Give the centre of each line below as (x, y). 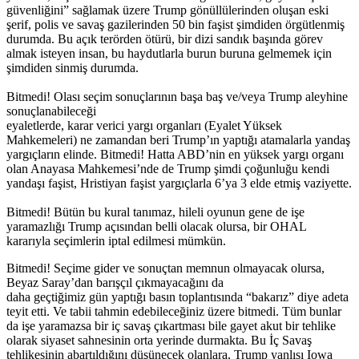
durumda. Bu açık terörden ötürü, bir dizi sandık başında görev (165, 38)
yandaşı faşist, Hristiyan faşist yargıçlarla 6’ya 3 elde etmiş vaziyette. (179, 183)
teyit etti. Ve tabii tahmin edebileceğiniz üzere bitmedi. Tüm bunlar (174, 311)
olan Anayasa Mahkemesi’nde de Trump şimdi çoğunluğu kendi (168, 168)
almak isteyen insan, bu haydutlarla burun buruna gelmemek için (169, 53)
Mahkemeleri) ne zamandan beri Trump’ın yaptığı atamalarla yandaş (178, 139)
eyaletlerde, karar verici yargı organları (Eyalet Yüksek (144, 125)
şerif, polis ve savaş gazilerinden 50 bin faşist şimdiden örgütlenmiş (175, 24)
